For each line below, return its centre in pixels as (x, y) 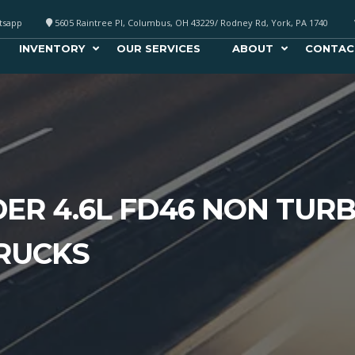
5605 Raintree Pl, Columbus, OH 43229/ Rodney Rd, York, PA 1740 (190, 23)
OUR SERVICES (158, 49)
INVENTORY (52, 49)
